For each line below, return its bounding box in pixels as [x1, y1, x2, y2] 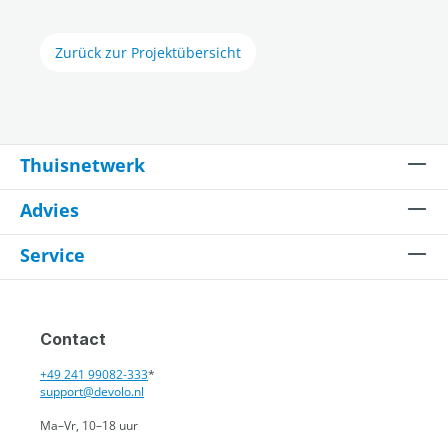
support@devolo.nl [40, 383, 144, 400]
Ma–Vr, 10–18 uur [40, 417, 138, 434]
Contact [40, 329, 106, 349]
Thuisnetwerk [20, 153, 145, 177]
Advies [20, 198, 79, 222]
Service [20, 243, 85, 267]
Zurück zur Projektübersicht [55, 43, 241, 62]
